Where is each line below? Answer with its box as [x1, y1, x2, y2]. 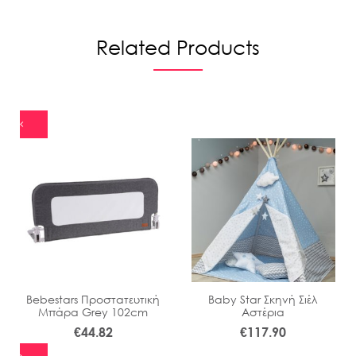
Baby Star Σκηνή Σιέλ [208, 291, 318, 307]
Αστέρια [242, 304, 284, 319]
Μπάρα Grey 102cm [38, 304, 148, 319]
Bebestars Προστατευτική [26, 291, 160, 307]
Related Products [96, 33, 260, 59]
